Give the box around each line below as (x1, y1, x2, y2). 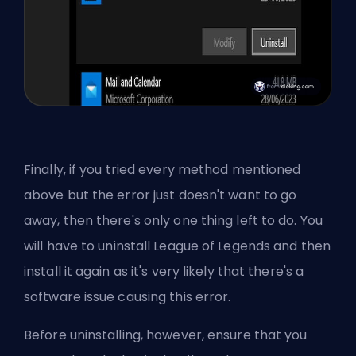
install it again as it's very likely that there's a (24, 262, 304, 281)
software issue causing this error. (24, 288, 231, 307)
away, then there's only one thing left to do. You (24, 211, 323, 230)
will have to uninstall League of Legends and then (24, 237, 331, 256)
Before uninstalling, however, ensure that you (24, 326, 308, 345)
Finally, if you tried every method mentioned (24, 161, 301, 180)
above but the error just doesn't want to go (24, 186, 297, 205)
